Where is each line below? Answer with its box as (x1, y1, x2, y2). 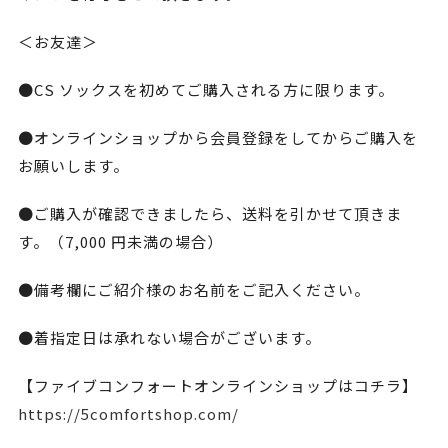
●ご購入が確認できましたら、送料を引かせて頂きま (17, 202, 402, 224)
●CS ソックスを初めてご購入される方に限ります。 (17, 78, 394, 100)
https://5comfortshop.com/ (17, 402, 239, 424)
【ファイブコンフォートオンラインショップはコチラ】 (17, 374, 418, 396)
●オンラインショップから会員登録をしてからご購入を (17, 126, 418, 148)
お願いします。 (17, 154, 129, 176)
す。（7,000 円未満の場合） (17, 230, 223, 252)
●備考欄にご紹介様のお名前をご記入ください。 (17, 278, 370, 300)
